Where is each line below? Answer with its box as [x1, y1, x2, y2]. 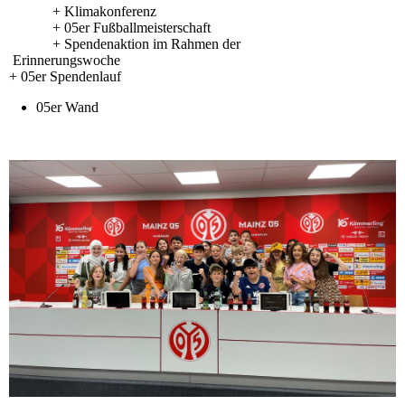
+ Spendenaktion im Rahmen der [9, 35, 331, 52]
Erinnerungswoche [9, 52, 391, 68]
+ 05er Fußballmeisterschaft [9, 19, 211, 35]
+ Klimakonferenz [9, 3, 156, 19]
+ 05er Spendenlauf [9, 68, 121, 84]
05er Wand [36, 99, 99, 115]
